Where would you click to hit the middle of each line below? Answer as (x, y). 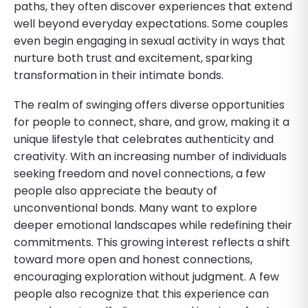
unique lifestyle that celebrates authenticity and (144, 139)
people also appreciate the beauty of (115, 190)
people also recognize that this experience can (141, 294)
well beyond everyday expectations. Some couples (151, 23)
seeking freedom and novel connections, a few (140, 173)
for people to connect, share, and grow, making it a (152, 122)
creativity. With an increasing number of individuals (150, 156)
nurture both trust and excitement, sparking (133, 58)
